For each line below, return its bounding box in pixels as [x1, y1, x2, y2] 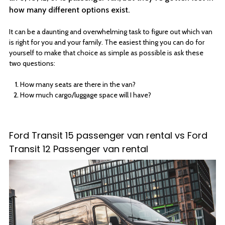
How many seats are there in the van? [20, 79, 136, 89]
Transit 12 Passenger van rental [9, 142, 148, 155]
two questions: [9, 58, 55, 68]
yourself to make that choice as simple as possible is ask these [9, 48, 203, 57]
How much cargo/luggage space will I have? [20, 90, 151, 99]
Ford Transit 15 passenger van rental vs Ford [9, 129, 207, 142]
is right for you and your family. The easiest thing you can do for [9, 37, 204, 47]
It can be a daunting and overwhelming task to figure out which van [9, 27, 212, 36]
